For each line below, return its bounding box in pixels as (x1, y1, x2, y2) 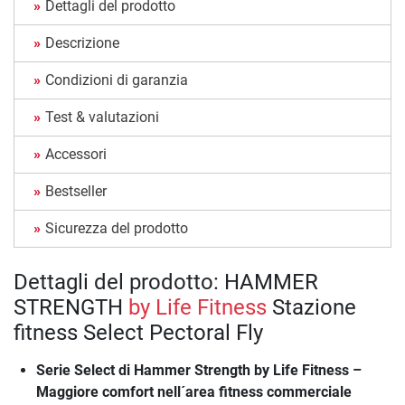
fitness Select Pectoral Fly (14, 319, 263, 345)
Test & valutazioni (45, 108, 159, 126)
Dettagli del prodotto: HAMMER (14, 268, 318, 295)
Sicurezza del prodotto (45, 219, 188, 237)
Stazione (267, 294, 356, 320)
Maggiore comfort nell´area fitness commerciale (36, 382, 352, 400)
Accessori (45, 145, 107, 163)
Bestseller (45, 182, 107, 200)
